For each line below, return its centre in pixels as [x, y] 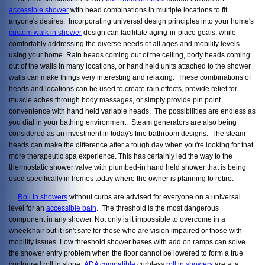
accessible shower [39, 9]
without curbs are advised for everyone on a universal [155, 196]
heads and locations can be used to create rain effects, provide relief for [123, 88]
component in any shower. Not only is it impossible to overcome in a [117, 219]
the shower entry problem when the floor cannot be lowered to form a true [126, 253]
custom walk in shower [45, 32]
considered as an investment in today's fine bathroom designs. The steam [128, 133]
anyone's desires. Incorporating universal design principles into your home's [131, 21]
